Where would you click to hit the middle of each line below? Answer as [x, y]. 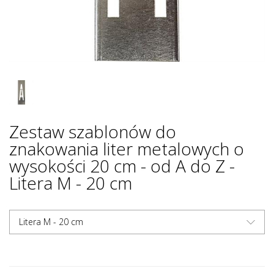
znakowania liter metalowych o [127, 149]
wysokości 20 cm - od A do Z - [122, 166]
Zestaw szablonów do [93, 131]
